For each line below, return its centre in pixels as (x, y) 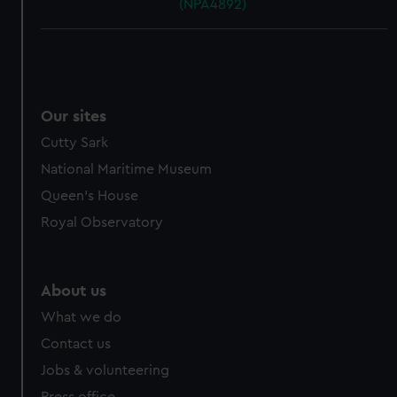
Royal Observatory (102, 222)
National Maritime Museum (127, 169)
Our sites (74, 116)
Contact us (76, 344)
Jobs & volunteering (105, 370)
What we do (82, 317)
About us (74, 291)
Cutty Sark (75, 143)
